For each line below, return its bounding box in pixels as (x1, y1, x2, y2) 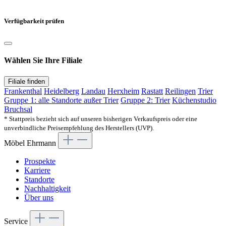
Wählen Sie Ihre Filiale (4, 56, 82, 65)
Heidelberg (44, 86, 79, 95)
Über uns (24, 193, 53, 202)
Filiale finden (8, 77, 45, 85)
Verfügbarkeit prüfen (4, 17, 64, 25)
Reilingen (165, 86, 196, 95)
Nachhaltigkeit (24, 184, 71, 193)
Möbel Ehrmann (4, 138, 56, 147)
